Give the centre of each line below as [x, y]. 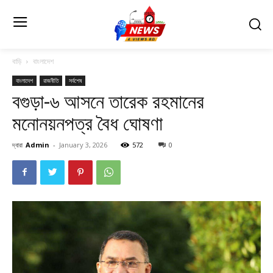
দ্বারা [17, 144]
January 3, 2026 [83, 144]
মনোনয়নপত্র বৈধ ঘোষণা [87, 123]
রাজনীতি [51, 80]
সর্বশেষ [75, 80]
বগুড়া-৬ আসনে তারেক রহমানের [108, 101]
